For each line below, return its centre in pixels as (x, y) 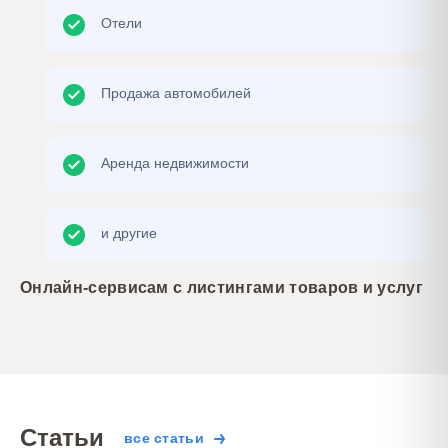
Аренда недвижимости (175, 163)
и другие (129, 233)
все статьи (164, 438)
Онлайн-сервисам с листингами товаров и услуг (222, 287)
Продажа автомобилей (176, 93)
